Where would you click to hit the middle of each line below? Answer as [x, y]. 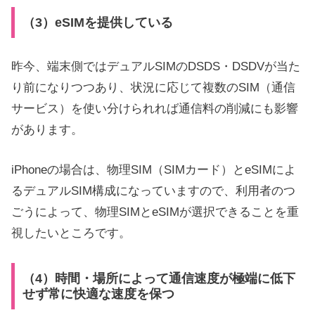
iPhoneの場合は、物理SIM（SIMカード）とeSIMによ [154, 170]
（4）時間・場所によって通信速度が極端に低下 [159, 279]
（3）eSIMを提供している [97, 23]
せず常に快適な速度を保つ [98, 294]
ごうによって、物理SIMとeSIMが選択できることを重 [155, 212]
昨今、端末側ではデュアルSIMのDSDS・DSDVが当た [156, 66]
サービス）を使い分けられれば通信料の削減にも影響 [155, 108]
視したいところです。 [71, 233]
